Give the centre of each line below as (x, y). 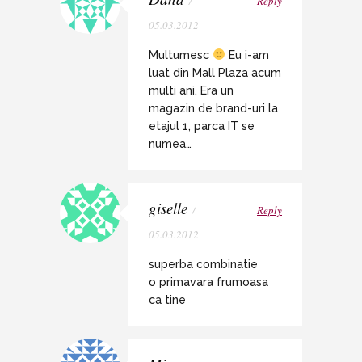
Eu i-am (247, 55)
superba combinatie (203, 264)
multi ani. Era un (191, 90)
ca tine (167, 299)
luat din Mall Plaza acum (215, 72)
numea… (170, 143)
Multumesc (181, 55)
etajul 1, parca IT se (202, 126)
